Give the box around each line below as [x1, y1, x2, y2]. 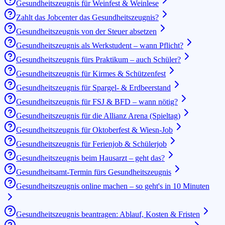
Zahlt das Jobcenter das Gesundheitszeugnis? [16, 13, 159, 22]
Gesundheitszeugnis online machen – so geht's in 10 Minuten [16, 181, 209, 190]
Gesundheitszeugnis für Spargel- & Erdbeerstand [16, 83, 171, 92]
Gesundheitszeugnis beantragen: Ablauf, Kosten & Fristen [16, 209, 200, 218]
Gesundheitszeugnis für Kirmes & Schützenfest [16, 69, 166, 78]
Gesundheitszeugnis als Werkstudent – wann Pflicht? [16, 41, 183, 50]
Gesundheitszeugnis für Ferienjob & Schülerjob [16, 139, 167, 148]
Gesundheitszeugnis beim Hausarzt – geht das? [16, 153, 165, 162]
